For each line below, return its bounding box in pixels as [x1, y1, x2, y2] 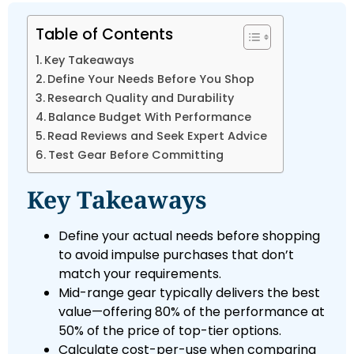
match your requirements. [58, 265, 221, 284]
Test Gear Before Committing [47, 147, 224, 164]
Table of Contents [36, 24, 173, 46]
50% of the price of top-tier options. [58, 322, 281, 341]
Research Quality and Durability [47, 90, 234, 107]
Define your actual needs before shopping [58, 227, 320, 246]
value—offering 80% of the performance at [58, 303, 325, 322]
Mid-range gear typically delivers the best [58, 284, 320, 303]
